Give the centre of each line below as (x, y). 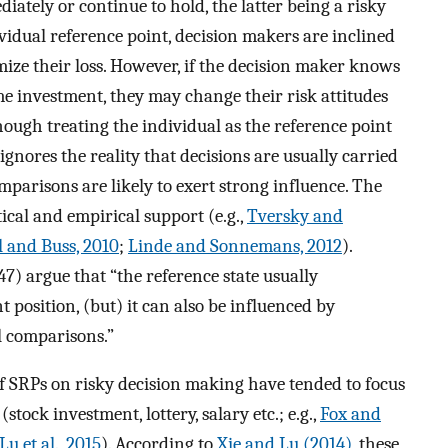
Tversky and (295, 215)
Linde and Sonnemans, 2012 (235, 245)
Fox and (350, 414)
